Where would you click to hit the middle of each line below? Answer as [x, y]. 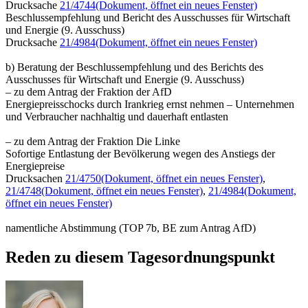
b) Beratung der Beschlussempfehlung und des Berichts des [134, 67]
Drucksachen [35, 178]
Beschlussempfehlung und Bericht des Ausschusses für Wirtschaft [148, 17]
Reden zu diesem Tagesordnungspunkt [140, 257]
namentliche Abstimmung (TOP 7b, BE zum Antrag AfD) [131, 228]
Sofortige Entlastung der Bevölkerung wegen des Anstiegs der [140, 153]
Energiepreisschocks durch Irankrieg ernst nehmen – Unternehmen [150, 104]
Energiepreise [35, 166]
